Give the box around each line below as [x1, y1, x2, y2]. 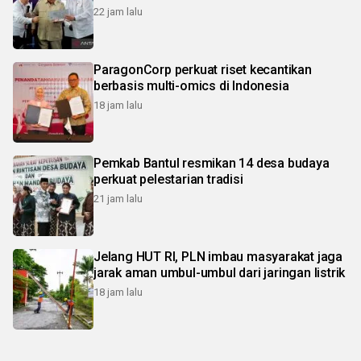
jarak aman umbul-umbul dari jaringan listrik [93, 264, 346, 280]
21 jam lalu [93, 192, 143, 205]
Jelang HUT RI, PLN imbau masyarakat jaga [93, 248, 342, 264]
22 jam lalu [93, 5, 143, 18]
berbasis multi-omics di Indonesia [93, 77, 289, 93]
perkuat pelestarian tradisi [93, 171, 243, 187]
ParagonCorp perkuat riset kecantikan [93, 61, 312, 77]
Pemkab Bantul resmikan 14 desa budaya [93, 155, 330, 171]
